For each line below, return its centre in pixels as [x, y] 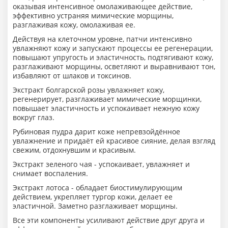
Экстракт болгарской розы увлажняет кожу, [89, 90]
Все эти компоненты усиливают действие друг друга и [109, 220]
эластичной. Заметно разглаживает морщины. [95, 206]
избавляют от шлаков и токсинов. [72, 76]
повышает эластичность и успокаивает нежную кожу [106, 108]
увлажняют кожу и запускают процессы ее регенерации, [113, 48]
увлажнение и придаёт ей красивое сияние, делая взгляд [114, 141]
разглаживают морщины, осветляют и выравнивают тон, [114, 66]
